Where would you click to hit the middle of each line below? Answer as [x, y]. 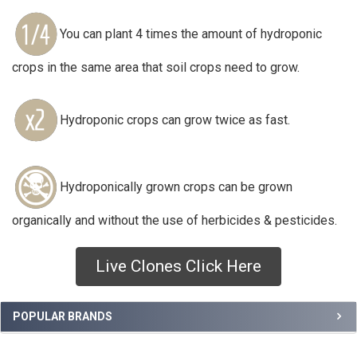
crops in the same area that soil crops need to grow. [155, 68]
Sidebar [37, 279]
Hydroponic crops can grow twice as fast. [175, 120]
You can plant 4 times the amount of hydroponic [190, 33]
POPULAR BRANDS [63, 317]
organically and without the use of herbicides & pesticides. [174, 221]
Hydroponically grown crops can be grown [176, 186]
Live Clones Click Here [178, 266]
